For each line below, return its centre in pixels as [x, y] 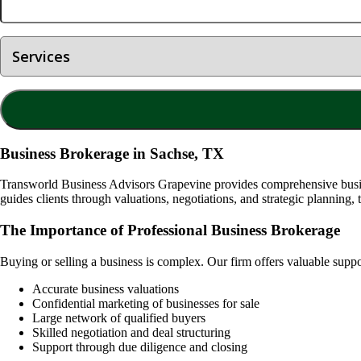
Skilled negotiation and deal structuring [131, 332]
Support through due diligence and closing [140, 346]
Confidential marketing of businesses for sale [146, 303]
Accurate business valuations [106, 288]
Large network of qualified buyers [119, 317]
